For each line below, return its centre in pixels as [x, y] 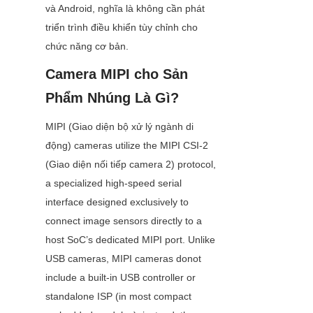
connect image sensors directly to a [124, 221]
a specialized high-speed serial [114, 183]
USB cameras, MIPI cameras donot [123, 259]
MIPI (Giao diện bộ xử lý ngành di [119, 127]
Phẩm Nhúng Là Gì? [112, 98]
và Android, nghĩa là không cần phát [125, 9]
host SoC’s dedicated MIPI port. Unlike [130, 240]
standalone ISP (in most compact [118, 297]
